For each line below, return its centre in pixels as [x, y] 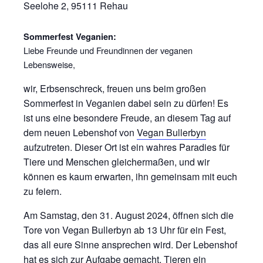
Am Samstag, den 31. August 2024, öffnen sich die [129, 215]
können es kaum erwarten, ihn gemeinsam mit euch [130, 176]
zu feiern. [43, 191]
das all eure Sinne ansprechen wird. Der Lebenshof [130, 245]
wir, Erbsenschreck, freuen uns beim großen [115, 88]
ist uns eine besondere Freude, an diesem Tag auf [127, 118]
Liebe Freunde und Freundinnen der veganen [108, 50]
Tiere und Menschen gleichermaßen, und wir [117, 162]
